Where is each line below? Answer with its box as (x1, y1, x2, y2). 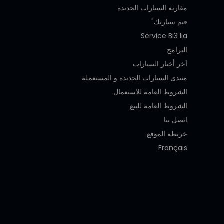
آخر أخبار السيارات (133, 58, 187, 69)
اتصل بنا (164, 114, 187, 125)
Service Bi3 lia (141, 30, 187, 41)
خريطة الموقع (147, 128, 187, 139)
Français (158, 142, 187, 153)
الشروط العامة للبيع (130, 100, 187, 111)
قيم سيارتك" (154, 16, 187, 27)
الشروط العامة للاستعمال (113, 86, 187, 97)
